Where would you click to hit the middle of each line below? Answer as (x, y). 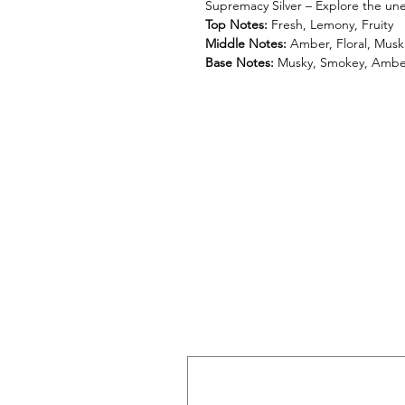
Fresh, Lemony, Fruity (330, 25)
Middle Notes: (246, 44)
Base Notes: (240, 63)
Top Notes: (236, 25)
